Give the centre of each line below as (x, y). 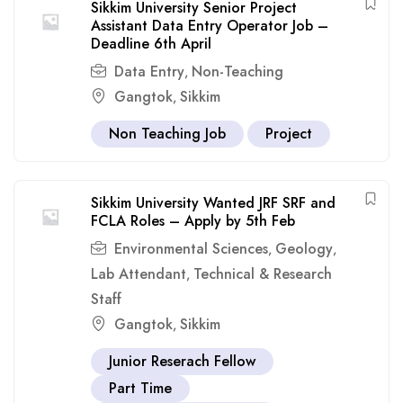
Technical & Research (263, 274)
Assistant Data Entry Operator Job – (210, 26)
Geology (304, 249)
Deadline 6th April (151, 44)
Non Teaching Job (167, 134)
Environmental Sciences (191, 249)
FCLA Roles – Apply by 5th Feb (193, 221)
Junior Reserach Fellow (182, 361)
